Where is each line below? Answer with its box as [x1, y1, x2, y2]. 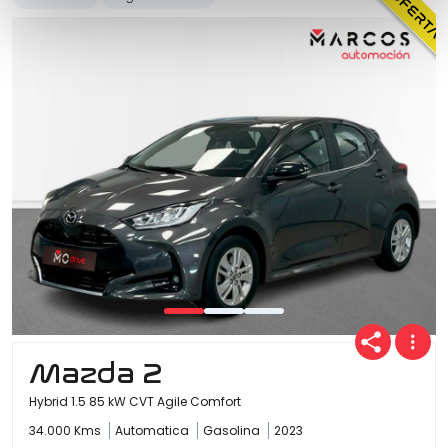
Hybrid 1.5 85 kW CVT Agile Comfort [29, 393, 241, 411]
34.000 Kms [29, 422, 104, 440]
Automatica [115, 422, 192, 440]
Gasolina [203, 422, 263, 440]
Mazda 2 [29, 357, 163, 391]
